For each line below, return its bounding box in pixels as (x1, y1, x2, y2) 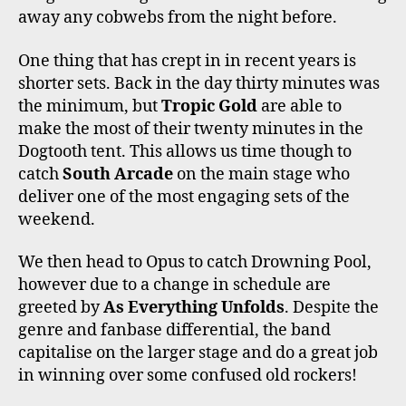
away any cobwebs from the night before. (18, 7, 337, 29)
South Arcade (63, 163, 173, 185)
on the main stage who (173, 163, 350, 185)
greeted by (18, 297, 103, 319)
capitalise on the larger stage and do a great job (18, 343, 378, 364)
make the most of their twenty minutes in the (18, 118, 363, 140)
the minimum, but (18, 95, 161, 117)
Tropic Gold (161, 95, 257, 117)
